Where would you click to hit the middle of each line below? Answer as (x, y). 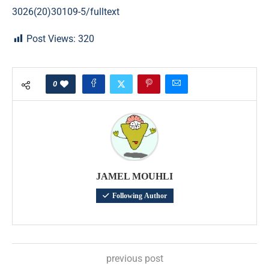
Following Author (139, 195)
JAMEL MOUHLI (134, 176)
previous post (134, 258)
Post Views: (51, 38)
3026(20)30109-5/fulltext (66, 11)
